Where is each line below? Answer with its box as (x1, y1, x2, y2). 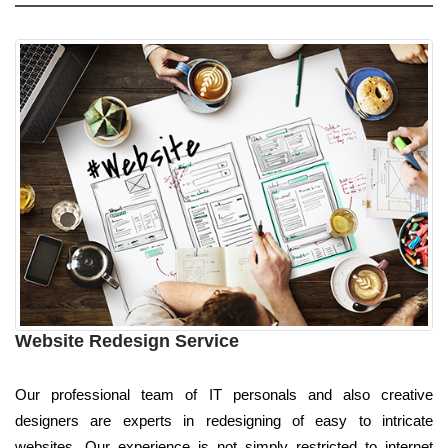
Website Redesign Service (15, 330, 239, 351)
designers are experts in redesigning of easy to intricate (15, 411, 433, 429)
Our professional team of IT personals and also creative (15, 385, 433, 403)
